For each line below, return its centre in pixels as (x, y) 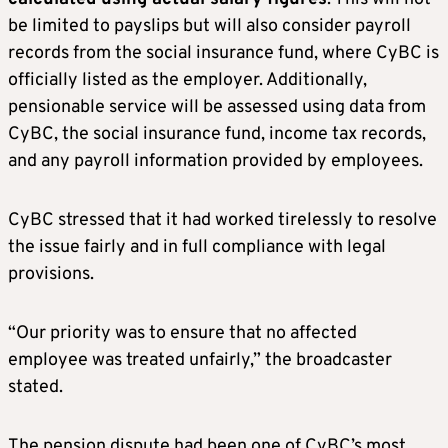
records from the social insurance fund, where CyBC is (223, 53)
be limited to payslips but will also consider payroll (209, 26)
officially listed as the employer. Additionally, (187, 80)
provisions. (53, 274)
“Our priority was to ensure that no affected (182, 333)
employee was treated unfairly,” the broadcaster (200, 360)
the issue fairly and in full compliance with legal (197, 247)
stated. (35, 387)
